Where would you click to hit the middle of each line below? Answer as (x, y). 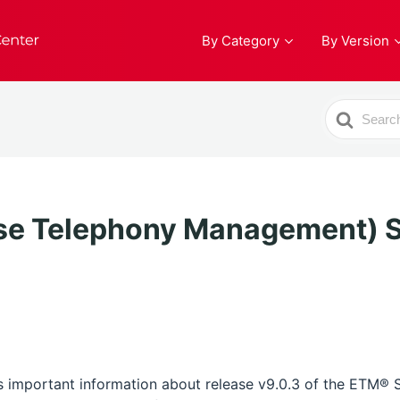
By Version (355, 41)
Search (348, 110)
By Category (241, 41)
